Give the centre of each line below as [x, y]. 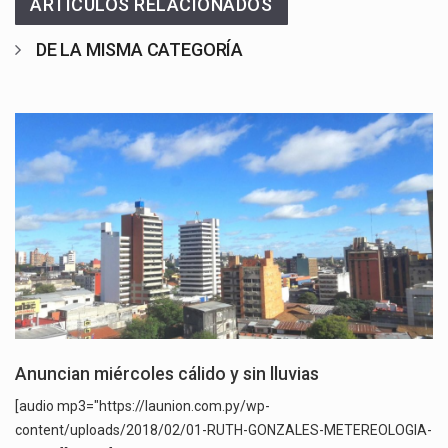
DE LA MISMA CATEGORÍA [139, 50]
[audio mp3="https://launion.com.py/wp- [142, 406]
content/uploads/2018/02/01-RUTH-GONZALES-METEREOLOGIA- [223, 430]
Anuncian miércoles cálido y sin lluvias [167, 374]
